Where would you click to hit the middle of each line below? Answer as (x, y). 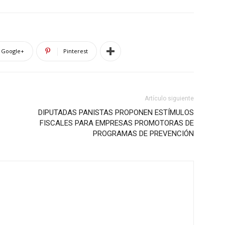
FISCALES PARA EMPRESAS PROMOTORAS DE (117, 123)
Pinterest (76, 51)
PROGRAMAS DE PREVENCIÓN (143, 134)
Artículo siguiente (169, 98)
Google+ (13, 51)
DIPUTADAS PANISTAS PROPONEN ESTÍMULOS (116, 113)
